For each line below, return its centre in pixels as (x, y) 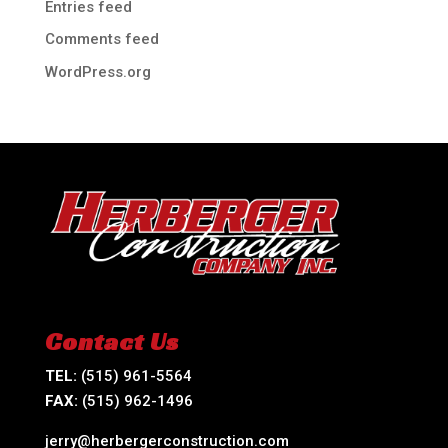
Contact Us (111, 342)
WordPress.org (97, 71)
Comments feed (101, 39)
